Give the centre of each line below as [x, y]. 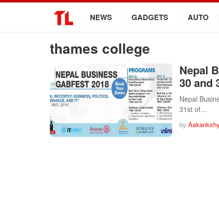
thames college [100, 48]
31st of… [193, 109]
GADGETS [150, 17]
